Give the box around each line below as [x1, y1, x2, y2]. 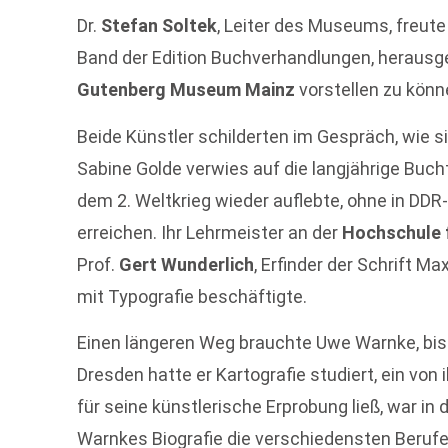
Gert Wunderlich [119, 253, 255, 275]
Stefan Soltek [101, 15, 218, 37]
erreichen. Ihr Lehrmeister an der [77, 221, 343, 243]
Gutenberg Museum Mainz [77, 79, 296, 101]
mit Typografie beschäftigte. [77, 285, 308, 307]
